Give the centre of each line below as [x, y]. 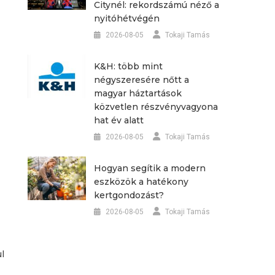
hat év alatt [118, 120]
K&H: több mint [128, 66]
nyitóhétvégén [126, 18]
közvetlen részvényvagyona [156, 107]
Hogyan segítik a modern [149, 168]
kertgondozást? [129, 195]
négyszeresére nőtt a [141, 79]
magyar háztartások [137, 93]
